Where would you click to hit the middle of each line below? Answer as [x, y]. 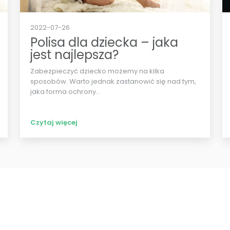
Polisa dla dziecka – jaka [104, 42]
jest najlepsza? [74, 55]
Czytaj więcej [54, 122]
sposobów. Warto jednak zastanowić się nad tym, [113, 81]
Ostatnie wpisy [99, 222]
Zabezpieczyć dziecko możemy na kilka [97, 71]
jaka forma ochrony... [65, 92]
